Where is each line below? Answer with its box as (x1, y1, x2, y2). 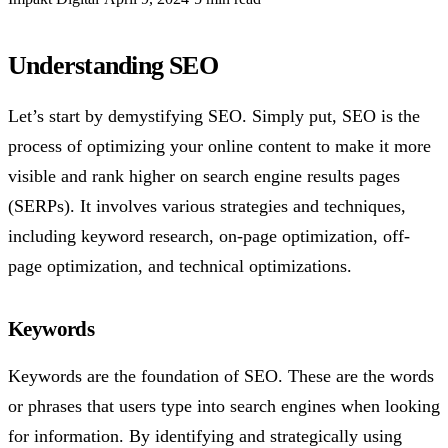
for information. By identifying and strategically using (8, 425, 402, 446)
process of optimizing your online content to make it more (8, 136, 431, 157)
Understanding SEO (8, 50, 218, 80)
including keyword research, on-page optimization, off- (8, 226, 410, 247)
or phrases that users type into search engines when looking (8, 395, 440, 416)
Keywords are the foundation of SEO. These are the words (8, 365, 434, 386)
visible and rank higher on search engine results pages (8, 166, 400, 187)
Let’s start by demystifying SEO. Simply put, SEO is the (8, 106, 420, 127)
